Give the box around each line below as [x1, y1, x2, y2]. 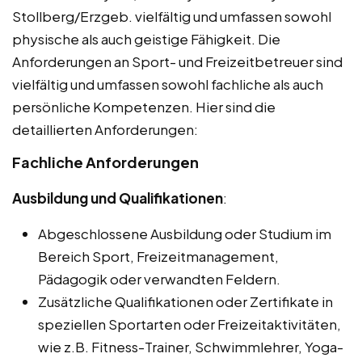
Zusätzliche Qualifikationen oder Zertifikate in [38, 292, 333, 310]
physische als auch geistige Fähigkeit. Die [12, 29, 280, 48]
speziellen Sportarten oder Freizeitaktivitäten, [38, 314, 341, 333]
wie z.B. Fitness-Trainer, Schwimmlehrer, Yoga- [38, 337, 343, 356]
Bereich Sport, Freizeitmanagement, [38, 246, 279, 265]
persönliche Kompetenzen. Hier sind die [12, 97, 276, 116]
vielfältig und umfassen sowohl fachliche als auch [12, 74, 323, 93]
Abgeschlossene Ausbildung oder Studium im [38, 224, 331, 242]
